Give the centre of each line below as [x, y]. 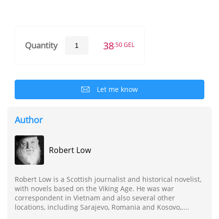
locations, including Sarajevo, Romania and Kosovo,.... [102, 207]
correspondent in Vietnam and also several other [95, 197]
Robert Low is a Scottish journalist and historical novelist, [108, 179]
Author [29, 120]
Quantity [41, 45]
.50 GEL [124, 44]
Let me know [117, 89]
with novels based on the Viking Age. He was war [94, 188]
